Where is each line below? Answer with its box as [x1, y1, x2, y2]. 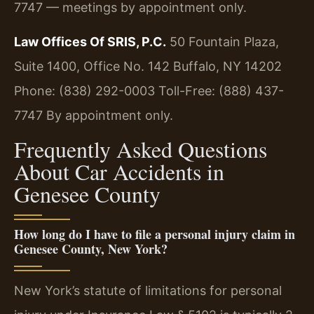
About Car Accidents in [14, 156, 224, 186]
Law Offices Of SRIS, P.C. [14, 34, 166, 50]
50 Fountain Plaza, [166, 34, 279, 50]
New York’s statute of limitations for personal [14, 282, 282, 298]
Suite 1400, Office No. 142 [14, 59, 170, 74]
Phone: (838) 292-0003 [14, 83, 155, 99]
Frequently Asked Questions [14, 133, 267, 164]
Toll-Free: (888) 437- [155, 83, 284, 99]
